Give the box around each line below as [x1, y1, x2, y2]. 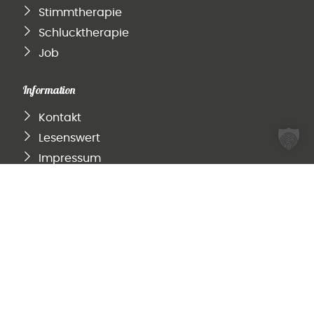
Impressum [38, 152, 101, 164]
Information [22, 82, 76, 97]
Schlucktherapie [38, 27, 129, 39]
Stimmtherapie [38, 6, 122, 18]
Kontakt [38, 111, 81, 123]
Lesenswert [38, 132, 100, 144]
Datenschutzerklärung [38, 172, 161, 184]
